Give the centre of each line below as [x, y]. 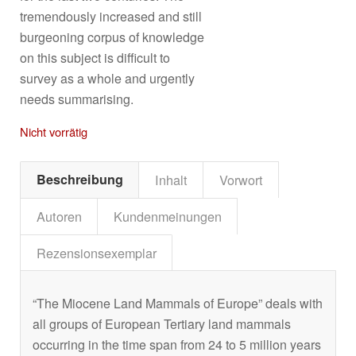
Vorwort [241, 179]
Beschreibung [80, 179]
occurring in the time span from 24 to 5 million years [177, 345]
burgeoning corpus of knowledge [112, 37]
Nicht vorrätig [54, 132]
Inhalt [171, 179]
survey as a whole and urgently [107, 78]
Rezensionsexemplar [97, 252]
